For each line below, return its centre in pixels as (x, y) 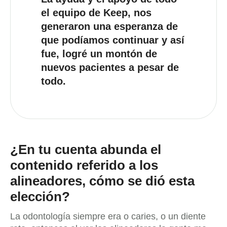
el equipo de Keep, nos (96, 13)
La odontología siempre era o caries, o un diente (108, 217)
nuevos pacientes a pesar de (110, 67)
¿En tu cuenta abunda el (86, 149)
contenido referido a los (84, 165)
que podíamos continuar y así (113, 40)
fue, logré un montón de (99, 54)
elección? (40, 197)
